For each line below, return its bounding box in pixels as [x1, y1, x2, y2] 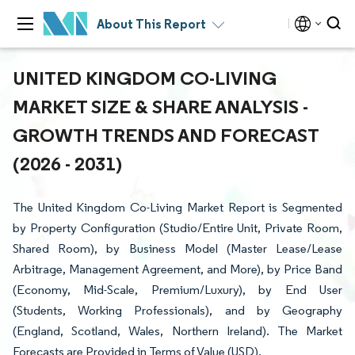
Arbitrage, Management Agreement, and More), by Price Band [13, 261, 342, 277]
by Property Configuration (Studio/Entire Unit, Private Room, [13, 220, 342, 235]
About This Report [97, 16, 206, 32]
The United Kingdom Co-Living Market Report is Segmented [13, 200, 342, 215]
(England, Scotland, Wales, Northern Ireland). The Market [13, 323, 342, 338]
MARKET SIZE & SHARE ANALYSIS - [13, 94, 308, 118]
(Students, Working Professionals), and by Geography [13, 303, 342, 318]
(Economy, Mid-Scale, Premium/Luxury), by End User [13, 282, 342, 297]
